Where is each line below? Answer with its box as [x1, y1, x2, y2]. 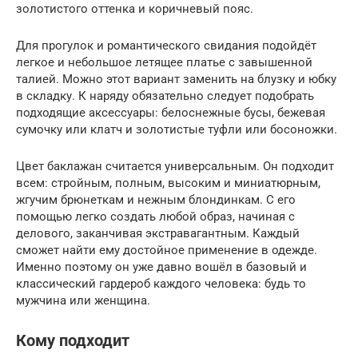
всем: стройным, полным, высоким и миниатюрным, [16, 175, 320, 190]
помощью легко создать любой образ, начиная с [16, 209, 295, 224]
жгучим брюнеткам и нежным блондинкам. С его [16, 192, 296, 207]
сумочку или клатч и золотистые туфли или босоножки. [16, 121, 337, 137]
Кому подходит [16, 331, 129, 350]
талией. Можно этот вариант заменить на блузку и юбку [16, 71, 336, 86]
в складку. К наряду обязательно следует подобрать [16, 88, 314, 103]
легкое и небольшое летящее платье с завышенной [16, 54, 312, 70]
